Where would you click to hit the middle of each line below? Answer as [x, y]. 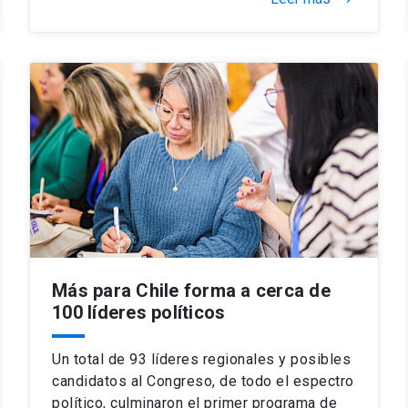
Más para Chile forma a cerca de [191, 290]
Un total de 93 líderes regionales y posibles [201, 359]
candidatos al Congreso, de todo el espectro [203, 381]
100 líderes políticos [139, 312]
